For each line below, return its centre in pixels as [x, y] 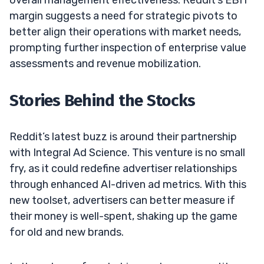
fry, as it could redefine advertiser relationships [123, 168]
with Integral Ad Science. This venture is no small [127, 152]
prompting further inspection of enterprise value [128, 47]
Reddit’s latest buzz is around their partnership [123, 136]
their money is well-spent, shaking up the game [123, 216]
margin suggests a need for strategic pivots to [123, 16]
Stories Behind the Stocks [102, 100]
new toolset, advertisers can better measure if [122, 200]
